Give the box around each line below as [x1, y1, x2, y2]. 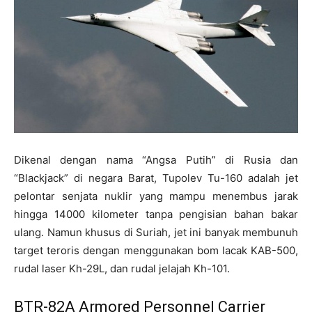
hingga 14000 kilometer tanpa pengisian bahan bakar [14, 208, 298, 221]
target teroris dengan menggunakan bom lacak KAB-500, [14, 244, 298, 258]
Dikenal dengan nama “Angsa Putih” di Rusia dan [14, 153, 298, 167]
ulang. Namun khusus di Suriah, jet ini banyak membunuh [14, 226, 298, 240]
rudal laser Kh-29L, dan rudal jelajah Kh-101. [14, 262, 230, 276]
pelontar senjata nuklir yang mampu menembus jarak [14, 189, 298, 203]
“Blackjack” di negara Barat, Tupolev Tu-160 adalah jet [14, 171, 298, 185]
